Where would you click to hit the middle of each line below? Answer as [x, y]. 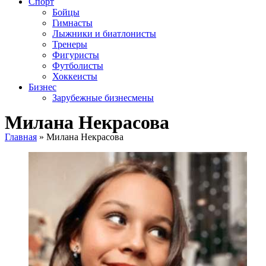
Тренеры [70, 44]
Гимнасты [72, 23]
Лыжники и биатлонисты [104, 34]
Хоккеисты [75, 76]
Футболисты [78, 66]
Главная [21, 137]
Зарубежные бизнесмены [103, 98]
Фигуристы [76, 55]
